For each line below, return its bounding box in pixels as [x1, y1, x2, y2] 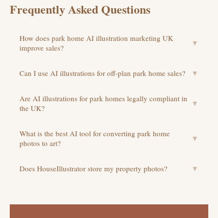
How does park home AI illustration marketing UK [19, 33, 173, 43]
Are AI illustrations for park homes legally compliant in [19, 93, 187, 103]
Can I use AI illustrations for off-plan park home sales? [19, 68, 185, 78]
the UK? [19, 103, 45, 113]
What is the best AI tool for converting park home [19, 128, 170, 138]
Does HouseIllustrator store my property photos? [19, 163, 167, 173]
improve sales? [19, 42, 64, 53]
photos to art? [19, 138, 61, 148]
